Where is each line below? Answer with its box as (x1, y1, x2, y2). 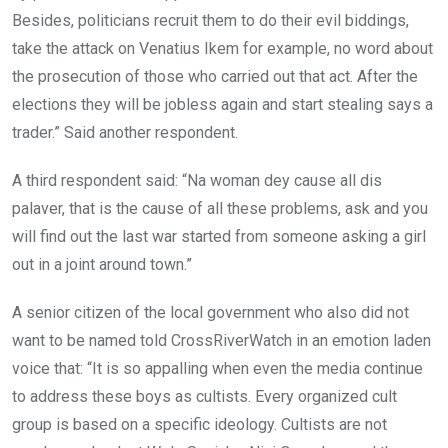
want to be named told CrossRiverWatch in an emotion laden (12, 330, 431, 350)
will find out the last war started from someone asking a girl (12, 226, 426, 246)
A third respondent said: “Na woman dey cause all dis (12, 170, 382, 190)
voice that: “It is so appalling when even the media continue (12, 358, 423, 378)
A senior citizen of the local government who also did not (12, 302, 409, 322)
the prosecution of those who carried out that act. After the (12, 66, 418, 86)
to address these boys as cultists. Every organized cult (12, 386, 397, 406)
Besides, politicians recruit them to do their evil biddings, (12, 10, 409, 30)
